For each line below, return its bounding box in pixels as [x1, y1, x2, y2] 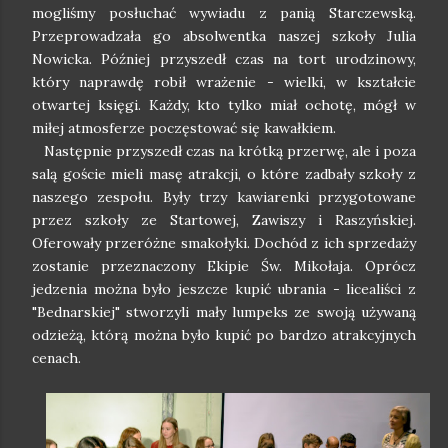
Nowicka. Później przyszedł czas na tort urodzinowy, [32, 50, 416, 68]
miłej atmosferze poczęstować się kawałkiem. [32, 119, 336, 137]
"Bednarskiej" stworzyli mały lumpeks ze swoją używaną [32, 303, 416, 321]
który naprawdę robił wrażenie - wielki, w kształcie [32, 73, 416, 91]
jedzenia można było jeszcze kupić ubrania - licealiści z [32, 280, 416, 298]
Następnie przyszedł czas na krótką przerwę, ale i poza [32, 142, 416, 160]
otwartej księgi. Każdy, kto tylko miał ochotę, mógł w [32, 96, 416, 114]
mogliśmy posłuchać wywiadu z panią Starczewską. [32, 4, 416, 22]
